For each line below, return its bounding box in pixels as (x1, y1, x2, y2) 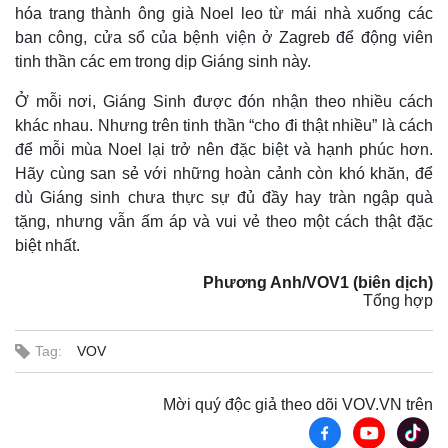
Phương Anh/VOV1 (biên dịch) (203, 274, 433, 292)
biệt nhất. (15, 237, 80, 255)
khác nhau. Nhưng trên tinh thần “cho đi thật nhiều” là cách (15, 117, 433, 135)
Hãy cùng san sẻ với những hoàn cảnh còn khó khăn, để (15, 165, 433, 183)
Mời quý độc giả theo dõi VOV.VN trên (163, 396, 433, 414)
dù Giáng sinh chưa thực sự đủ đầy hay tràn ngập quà (15, 189, 433, 207)
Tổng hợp (363, 292, 433, 310)
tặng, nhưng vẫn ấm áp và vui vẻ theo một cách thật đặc (15, 213, 433, 231)
